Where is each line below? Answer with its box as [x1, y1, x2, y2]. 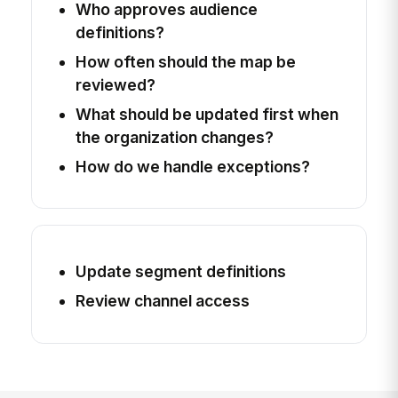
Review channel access [75, 291, 250, 311]
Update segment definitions [75, 262, 286, 282]
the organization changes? [75, 127, 274, 147]
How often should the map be [75, 52, 296, 71]
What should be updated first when [75, 104, 338, 123]
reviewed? [75, 75, 155, 94]
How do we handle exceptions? [75, 156, 310, 176]
